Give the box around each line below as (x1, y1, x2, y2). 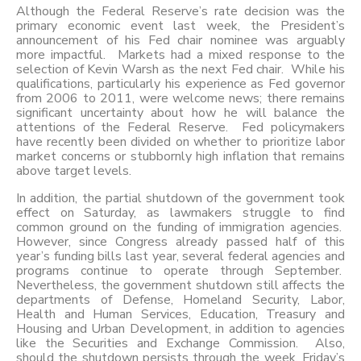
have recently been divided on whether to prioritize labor (16, 133, 345, 151)
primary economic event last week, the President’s (16, 17, 345, 35)
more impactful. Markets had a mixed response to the (16, 46, 345, 64)
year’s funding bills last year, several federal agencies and (16, 247, 345, 266)
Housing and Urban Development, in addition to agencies (16, 320, 345, 338)
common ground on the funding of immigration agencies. (16, 218, 345, 237)
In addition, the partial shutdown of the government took (16, 189, 345, 208)
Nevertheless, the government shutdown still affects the (16, 276, 345, 295)
